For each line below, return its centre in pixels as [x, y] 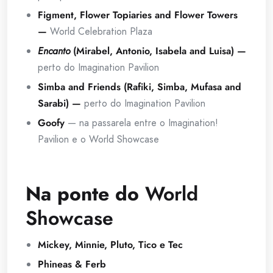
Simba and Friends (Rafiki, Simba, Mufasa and [140, 87]
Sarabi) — [61, 104]
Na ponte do [85, 194]
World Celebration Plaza [101, 32]
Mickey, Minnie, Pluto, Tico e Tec [110, 245]
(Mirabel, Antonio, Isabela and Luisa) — [158, 51]
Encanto [54, 51]
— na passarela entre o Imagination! [141, 123]
